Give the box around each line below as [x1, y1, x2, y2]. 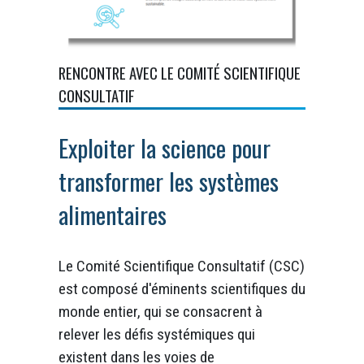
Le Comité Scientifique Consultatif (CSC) [58, 257, 305, 276]
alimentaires [58, 197, 167, 233]
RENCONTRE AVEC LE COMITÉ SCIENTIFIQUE [58, 62, 301, 84]
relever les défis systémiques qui [58, 325, 255, 344]
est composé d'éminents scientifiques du [58, 279, 305, 299]
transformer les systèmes [58, 163, 279, 200]
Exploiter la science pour [58, 130, 271, 167]
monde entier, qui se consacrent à [58, 302, 262, 322]
